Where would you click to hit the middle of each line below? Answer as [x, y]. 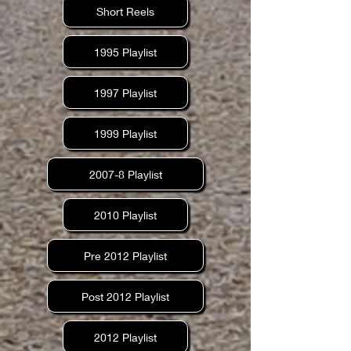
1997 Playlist [125, 92]
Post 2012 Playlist [125, 296]
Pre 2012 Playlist [125, 255]
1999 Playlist [125, 133]
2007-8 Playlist [125, 174]
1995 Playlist [125, 52]
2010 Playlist [125, 215]
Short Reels [125, 11]
